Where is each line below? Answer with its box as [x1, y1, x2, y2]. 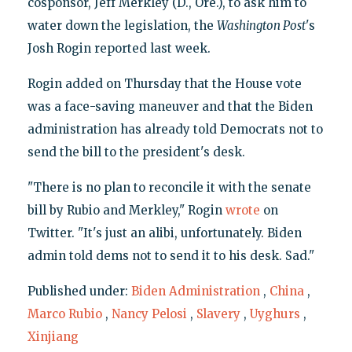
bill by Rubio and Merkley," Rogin [27, 202, 225, 218]
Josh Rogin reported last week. [27, 40, 211, 56]
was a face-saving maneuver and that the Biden [27, 98, 313, 114]
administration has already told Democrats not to [27, 121, 323, 137]
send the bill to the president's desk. [27, 144, 245, 159]
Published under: [27, 283, 131, 299]
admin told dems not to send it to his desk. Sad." [27, 247, 314, 263]
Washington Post [216, 17, 306, 33]
